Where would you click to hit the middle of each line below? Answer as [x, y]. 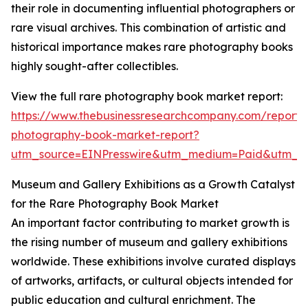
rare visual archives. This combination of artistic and [148, 28]
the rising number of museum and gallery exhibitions [149, 242]
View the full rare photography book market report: [147, 97]
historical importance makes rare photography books [152, 47]
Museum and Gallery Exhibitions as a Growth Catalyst [153, 185]
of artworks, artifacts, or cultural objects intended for [152, 281]
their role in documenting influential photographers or [153, 9]
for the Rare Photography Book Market [115, 204]
